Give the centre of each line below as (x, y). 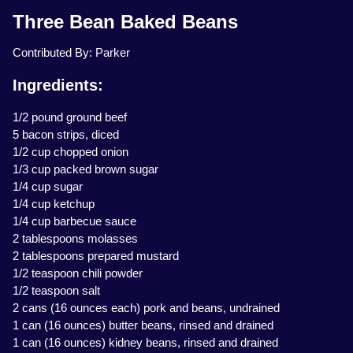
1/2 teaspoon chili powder (78, 273)
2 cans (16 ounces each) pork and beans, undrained (146, 308)
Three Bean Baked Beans (125, 22)
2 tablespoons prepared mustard (96, 256)
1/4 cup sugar (48, 187)
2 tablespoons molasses (75, 239)
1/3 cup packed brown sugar (85, 169)
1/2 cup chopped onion (71, 152)
